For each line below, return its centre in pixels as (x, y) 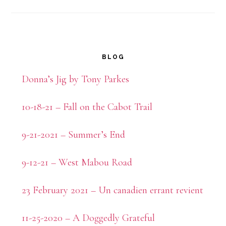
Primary (45, 55)
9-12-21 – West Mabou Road (77, 163)
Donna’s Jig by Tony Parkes (75, 79)
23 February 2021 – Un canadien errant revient (112, 190)
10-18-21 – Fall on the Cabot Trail (87, 107)
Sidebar (43, 80)
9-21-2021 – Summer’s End (73, 135)
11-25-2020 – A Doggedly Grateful (88, 218)
